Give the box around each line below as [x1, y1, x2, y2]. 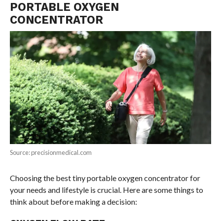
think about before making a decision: [9, 197, 137, 207]
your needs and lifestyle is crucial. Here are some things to [9, 185, 203, 195]
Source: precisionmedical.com [9, 148, 92, 157]
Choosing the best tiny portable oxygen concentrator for [9, 173, 200, 183]
